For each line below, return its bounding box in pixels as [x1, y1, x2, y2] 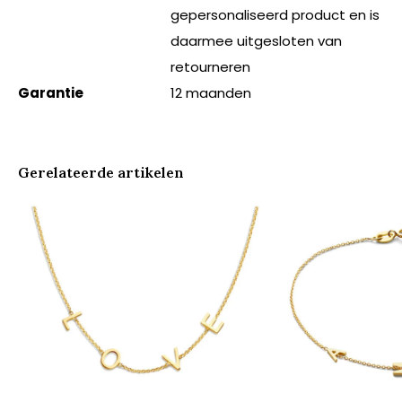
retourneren [170, 57, 250, 76]
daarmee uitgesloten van [170, 31, 342, 50]
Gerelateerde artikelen [18, 163, 184, 181]
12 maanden [170, 83, 251, 102]
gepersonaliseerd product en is [170, 5, 380, 24]
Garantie [18, 83, 83, 102]
